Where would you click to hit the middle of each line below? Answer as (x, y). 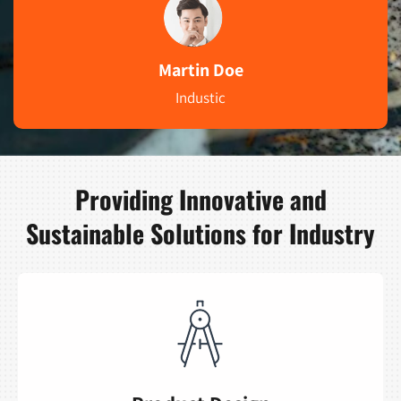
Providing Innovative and (200, 199)
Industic (200, 97)
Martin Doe (200, 69)
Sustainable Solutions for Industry (200, 233)
